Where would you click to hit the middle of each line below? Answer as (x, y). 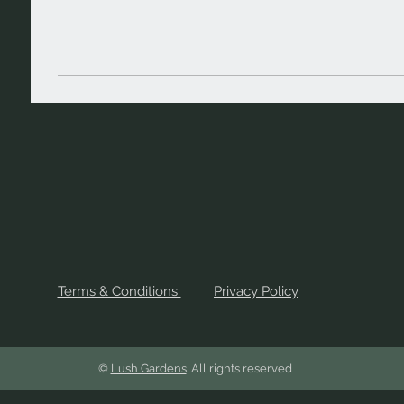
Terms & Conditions (119, 291)
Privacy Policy (256, 291)
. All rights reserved (239, 368)
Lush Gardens (148, 368)
